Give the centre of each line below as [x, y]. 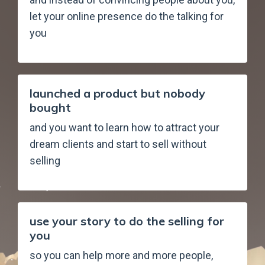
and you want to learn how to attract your [125, 128]
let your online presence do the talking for [127, 17]
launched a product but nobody [117, 93]
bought [50, 108]
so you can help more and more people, [121, 256]
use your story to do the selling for [127, 221]
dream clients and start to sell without [118, 144]
